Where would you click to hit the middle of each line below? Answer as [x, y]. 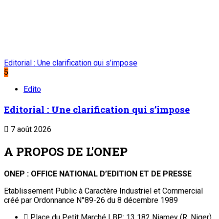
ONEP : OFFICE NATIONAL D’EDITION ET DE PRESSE [98, 174]
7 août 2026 [30, 129]
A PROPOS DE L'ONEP [66, 151]
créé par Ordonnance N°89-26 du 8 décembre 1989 [91, 200]
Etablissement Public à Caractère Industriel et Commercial [103, 191]
